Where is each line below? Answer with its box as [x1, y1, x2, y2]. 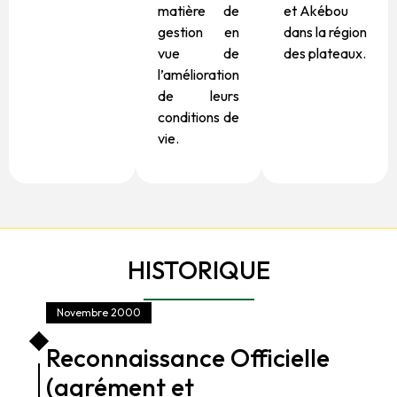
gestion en [157, 22, 240, 41]
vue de [157, 43, 240, 62]
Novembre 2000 [57, 306, 142, 320]
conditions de [157, 107, 240, 126]
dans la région [284, 22, 368, 41]
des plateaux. [284, 43, 367, 62]
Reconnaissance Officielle [46, 341, 331, 373]
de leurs [157, 86, 240, 105]
